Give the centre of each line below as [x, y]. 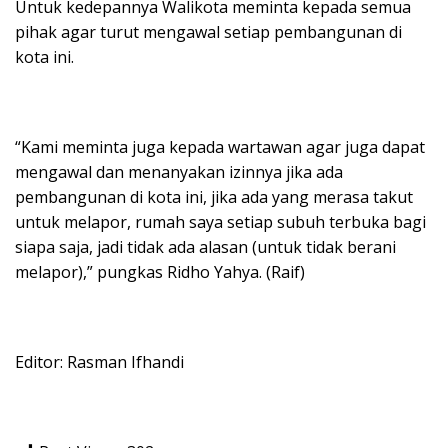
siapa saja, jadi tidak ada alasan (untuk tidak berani [205, 246]
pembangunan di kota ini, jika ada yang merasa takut [214, 196]
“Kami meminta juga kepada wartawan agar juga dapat [220, 146]
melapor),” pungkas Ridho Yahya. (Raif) [160, 271]
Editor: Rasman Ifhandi [99, 361]
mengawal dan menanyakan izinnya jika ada [179, 171]
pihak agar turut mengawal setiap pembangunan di [208, 31]
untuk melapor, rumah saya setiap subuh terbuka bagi [220, 221]
